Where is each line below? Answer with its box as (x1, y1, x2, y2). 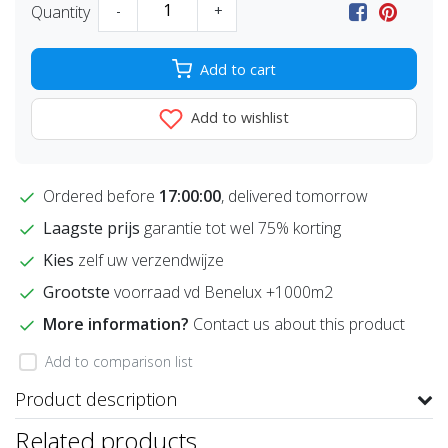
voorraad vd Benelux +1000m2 (110, 281, 333, 304)
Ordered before (39, 185, 159, 208)
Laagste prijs (43, 217, 144, 240)
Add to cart (200, 59, 276, 79)
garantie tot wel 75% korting (144, 217, 341, 240)
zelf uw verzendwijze (74, 249, 224, 272)
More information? (43, 313, 193, 336)
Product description (15, 386, 177, 411)
